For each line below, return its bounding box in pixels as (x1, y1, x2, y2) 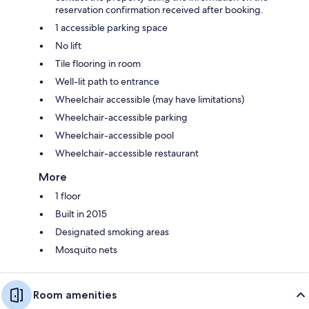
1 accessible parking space (55, 21, 168, 34)
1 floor (55, 189, 81, 202)
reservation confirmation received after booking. (55, 3, 263, 16)
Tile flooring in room (55, 57, 141, 70)
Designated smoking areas (55, 225, 169, 238)
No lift (55, 39, 81, 52)
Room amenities (33, 288, 117, 301)
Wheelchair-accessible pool (55, 128, 174, 141)
